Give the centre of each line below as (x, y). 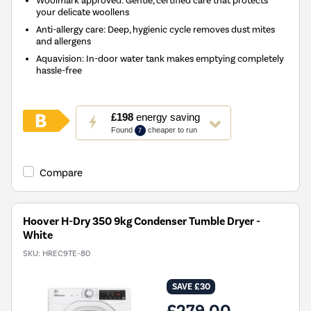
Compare (61, 173)
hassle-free (59, 70)
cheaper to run (171, 129)
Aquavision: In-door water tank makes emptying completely (160, 58)
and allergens (64, 41)
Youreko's (100, 168)
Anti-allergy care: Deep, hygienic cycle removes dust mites (156, 29)
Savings (95, 196)
